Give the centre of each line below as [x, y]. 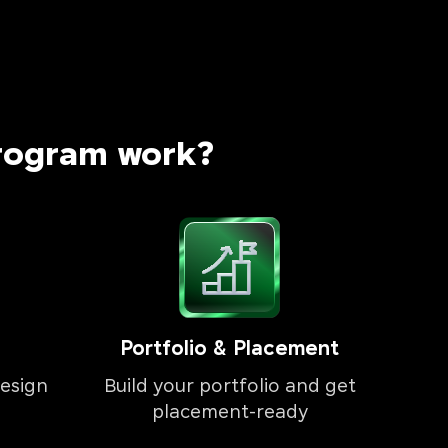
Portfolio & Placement [230, 350]
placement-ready [229, 413]
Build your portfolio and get [229, 387]
